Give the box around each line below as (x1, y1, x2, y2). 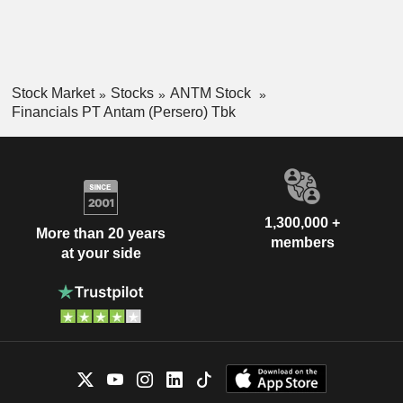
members (270, 234, 335, 250)
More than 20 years (36, 226, 166, 242)
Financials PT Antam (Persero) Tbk (11, 103, 236, 120)
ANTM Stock (169, 85, 255, 101)
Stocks (110, 85, 154, 101)
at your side (60, 246, 141, 262)
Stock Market (11, 85, 94, 101)
